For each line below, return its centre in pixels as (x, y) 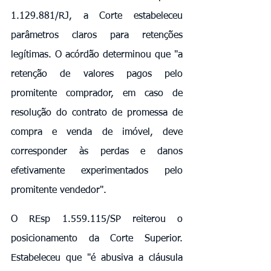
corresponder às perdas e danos (97, 152)
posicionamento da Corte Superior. (97, 239)
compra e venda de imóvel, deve (97, 132)
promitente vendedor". (59, 190)
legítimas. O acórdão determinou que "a (97, 55)
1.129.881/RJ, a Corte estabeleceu (97, 16)
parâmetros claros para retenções (97, 35)
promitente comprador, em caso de (97, 93)
